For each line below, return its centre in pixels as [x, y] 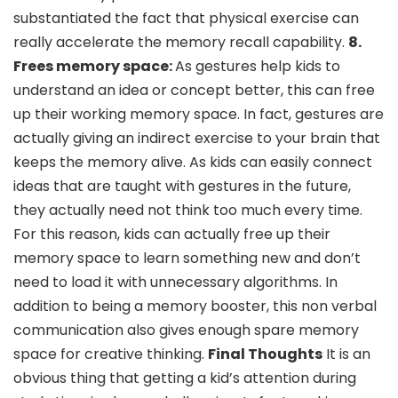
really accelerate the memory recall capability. [181, 42]
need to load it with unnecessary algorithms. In [175, 282]
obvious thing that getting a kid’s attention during [185, 378]
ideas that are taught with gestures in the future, [182, 186]
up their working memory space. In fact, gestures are [199, 114]
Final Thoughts [265, 354]
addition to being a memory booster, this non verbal [195, 306]
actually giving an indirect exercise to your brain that [197, 138]
